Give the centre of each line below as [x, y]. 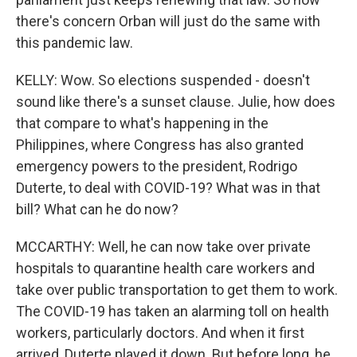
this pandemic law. [75, 43]
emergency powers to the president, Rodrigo [157, 166]
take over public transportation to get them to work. [177, 290]
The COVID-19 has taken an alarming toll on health [173, 311]
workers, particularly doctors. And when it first [160, 333]
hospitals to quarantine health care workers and [165, 268]
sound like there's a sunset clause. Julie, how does [176, 102]
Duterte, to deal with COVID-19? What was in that [168, 188]
